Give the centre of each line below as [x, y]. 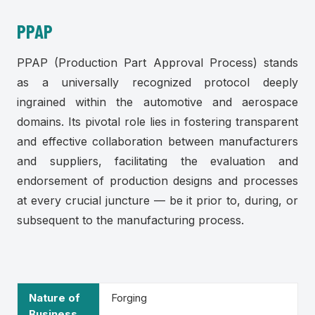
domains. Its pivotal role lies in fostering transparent [157, 122]
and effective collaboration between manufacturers [157, 142]
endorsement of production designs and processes [157, 181]
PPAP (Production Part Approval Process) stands [157, 63]
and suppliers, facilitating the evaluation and [157, 161]
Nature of [54, 298]
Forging [129, 298]
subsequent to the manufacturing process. [130, 220]
